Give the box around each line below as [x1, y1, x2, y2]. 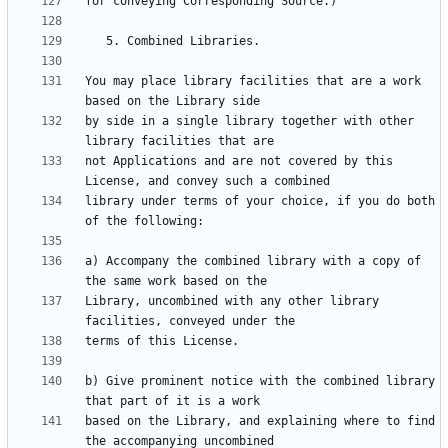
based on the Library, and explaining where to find [85, 414, 435, 429]
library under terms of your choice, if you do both [85, 194, 435, 209]
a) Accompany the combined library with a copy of [85, 254, 421, 269]
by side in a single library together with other [85, 114, 414, 129]
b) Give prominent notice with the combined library [85, 374, 435, 389]
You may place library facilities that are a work [85, 74, 421, 89]
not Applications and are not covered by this [85, 154, 393, 169]
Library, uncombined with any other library [85, 294, 379, 309]
